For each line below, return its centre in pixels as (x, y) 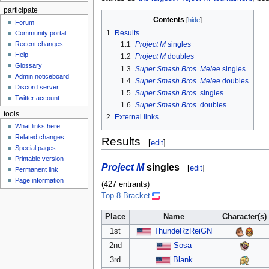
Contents (169, 20)
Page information (40, 180)
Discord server (37, 87)
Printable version (40, 159)
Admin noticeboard (42, 77)
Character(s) (245, 216)
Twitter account (38, 98)
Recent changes (39, 44)
